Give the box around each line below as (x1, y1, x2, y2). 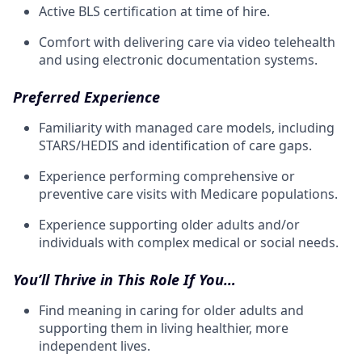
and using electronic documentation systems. (39, 51, 318, 69)
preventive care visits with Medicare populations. (39, 185, 338, 203)
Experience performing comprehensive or (39, 167, 295, 185)
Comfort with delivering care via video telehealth (39, 33, 335, 51)
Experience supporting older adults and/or (39, 216, 300, 234)
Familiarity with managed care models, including (39, 119, 335, 137)
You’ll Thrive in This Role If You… (13, 270, 236, 289)
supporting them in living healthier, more (39, 319, 288, 337)
